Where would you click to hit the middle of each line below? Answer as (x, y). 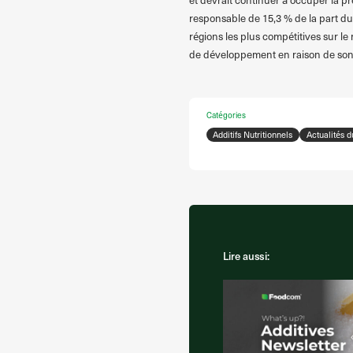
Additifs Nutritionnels (253, 135)
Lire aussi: (247, 256)
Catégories (226, 115)
